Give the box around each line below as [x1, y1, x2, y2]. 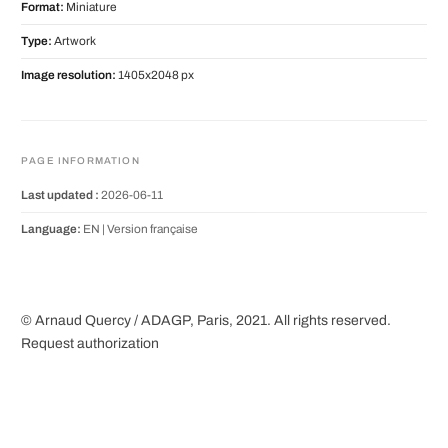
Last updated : [21, 189, 99, 202]
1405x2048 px [116, 69, 194, 82]
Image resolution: [21, 69, 116, 82]
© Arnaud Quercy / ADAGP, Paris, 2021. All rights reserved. [21, 313, 391, 329]
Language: [21, 223, 81, 236]
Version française [107, 223, 198, 236]
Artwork [52, 35, 96, 48]
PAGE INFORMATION [21, 155, 140, 167]
